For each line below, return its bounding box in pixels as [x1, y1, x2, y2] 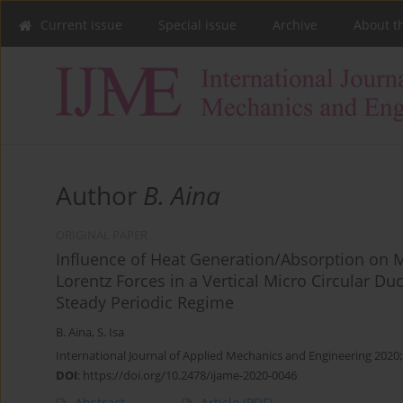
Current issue [40, 16, 122, 33]
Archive [273, 16, 318, 33]
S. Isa [97, 325, 124, 341]
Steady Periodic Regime [56, 291, 234, 314]
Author [56, 178, 143, 213]
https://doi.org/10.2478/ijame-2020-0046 [83, 367, 297, 384]
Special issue [158, 16, 237, 33]
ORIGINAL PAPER [56, 228, 148, 244]
